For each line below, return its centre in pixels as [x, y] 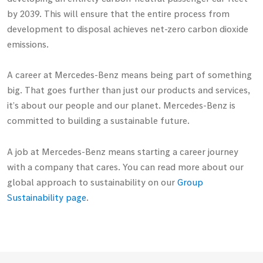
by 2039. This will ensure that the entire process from [118, 13]
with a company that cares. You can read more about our [125, 166]
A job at [24, 151]
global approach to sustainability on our [92, 182]
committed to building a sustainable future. [98, 121]
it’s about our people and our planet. [85, 105]
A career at [31, 75]
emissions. [28, 44]
